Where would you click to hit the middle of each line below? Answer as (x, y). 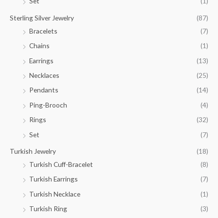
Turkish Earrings (54, 179)
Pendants (44, 90)
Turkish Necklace (55, 194)
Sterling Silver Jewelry (42, 18)
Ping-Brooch (48, 105)
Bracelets (43, 31)
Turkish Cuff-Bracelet (61, 164)
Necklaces (44, 75)
